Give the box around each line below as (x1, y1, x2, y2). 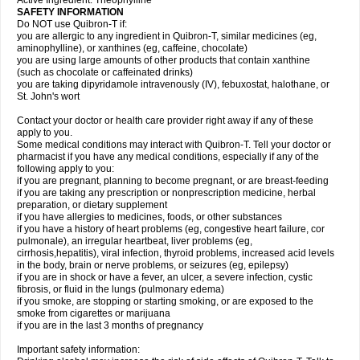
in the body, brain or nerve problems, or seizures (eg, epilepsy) (17, 260, 288, 271)
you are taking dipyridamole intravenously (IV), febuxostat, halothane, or (17, 79, 329, 90)
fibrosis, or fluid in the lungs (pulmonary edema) (17, 284, 224, 295)
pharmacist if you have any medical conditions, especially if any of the (17, 151, 319, 162)
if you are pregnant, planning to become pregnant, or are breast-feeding (17, 175, 329, 186)
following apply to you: (17, 163, 114, 174)
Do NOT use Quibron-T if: (17, 18, 127, 30)
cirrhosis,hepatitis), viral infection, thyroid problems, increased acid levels (17, 247, 334, 259)
